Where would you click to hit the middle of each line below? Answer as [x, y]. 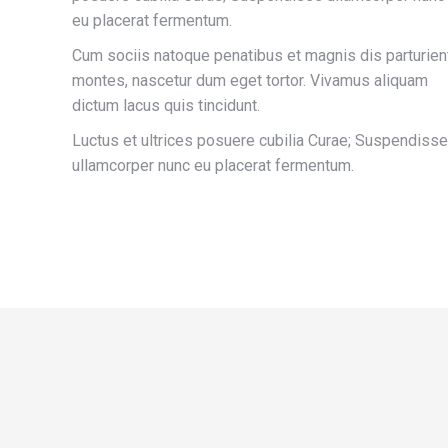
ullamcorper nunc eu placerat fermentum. [213, 165]
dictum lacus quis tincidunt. [166, 105]
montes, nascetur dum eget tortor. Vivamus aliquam [250, 80]
